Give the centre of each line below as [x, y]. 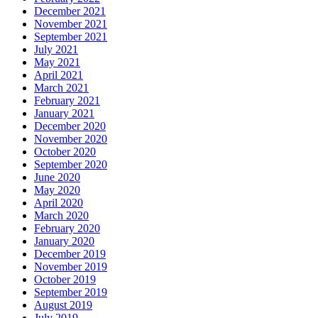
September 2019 [71, 292]
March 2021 [61, 88]
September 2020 [71, 165]
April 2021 [59, 75]
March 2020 [61, 216]
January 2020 [64, 241]
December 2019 [70, 254]
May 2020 [57, 190]
